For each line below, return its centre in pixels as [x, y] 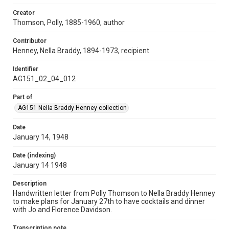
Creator [24, 13]
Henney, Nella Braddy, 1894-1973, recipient [81, 51]
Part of [22, 97]
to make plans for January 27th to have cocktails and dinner [109, 201]
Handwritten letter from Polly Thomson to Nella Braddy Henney [114, 193]
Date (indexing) [34, 155]
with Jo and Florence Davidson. [62, 210]
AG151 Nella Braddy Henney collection [72, 108]
